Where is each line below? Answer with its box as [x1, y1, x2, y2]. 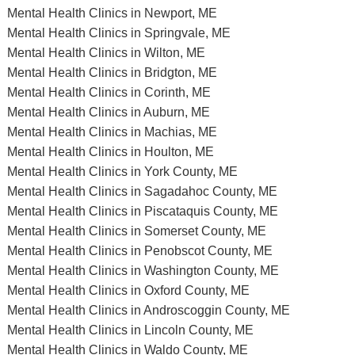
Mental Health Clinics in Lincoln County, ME [6, 323, 254, 337]
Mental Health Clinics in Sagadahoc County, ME [6, 185, 277, 198]
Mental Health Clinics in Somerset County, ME [6, 224, 266, 238]
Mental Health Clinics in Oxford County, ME [6, 284, 250, 297]
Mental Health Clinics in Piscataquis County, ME [6, 204, 278, 218]
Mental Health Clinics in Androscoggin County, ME [6, 303, 290, 317]
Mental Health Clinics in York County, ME [6, 165, 238, 178]
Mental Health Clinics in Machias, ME [6, 125, 217, 139]
